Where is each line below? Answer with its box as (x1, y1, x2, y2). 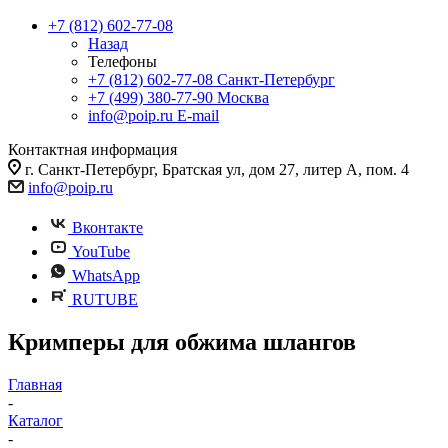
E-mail (177, 107, 219, 124)
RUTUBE (72, 291, 138, 308)
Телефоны (88, 53, 157, 70)
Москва (217, 89, 269, 106)
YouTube (72, 243, 130, 260)
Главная (8, 375, 62, 393)
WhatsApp (72, 267, 140, 284)
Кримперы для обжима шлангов (8, 328, 356, 355)
